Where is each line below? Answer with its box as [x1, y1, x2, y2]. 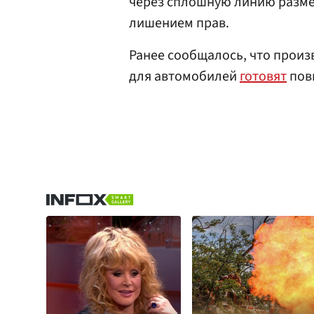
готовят [240, 67, 287, 86]
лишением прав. [129, 13, 229, 33]
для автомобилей [129, 67, 240, 86]
